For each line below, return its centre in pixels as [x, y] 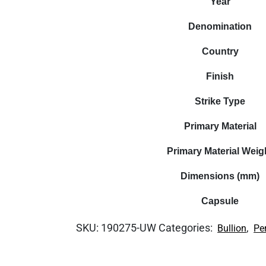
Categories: [187, 228]
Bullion [232, 228]
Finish [220, 76]
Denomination [220, 26]
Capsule [220, 201]
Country [220, 51]
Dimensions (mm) [220, 176]
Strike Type [220, 101]
